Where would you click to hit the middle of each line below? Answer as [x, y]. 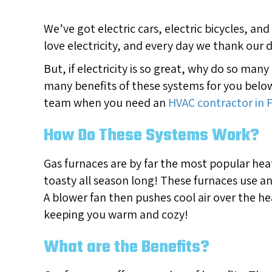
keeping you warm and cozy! [116, 215]
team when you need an [106, 103]
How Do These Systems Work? [151, 136]
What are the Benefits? [127, 248]
